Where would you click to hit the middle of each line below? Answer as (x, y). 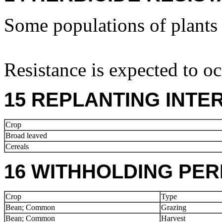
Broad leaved (26, 136)
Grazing (174, 207)
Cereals (17, 146)
